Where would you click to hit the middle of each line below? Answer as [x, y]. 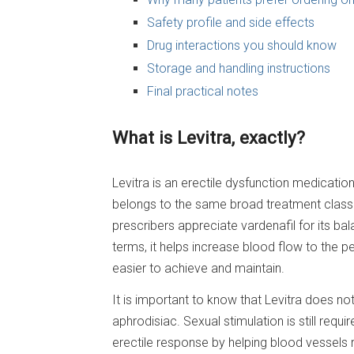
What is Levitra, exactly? [209, 137]
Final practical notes [203, 91]
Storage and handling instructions [239, 68]
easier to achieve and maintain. [198, 269]
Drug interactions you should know [242, 45]
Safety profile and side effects [231, 23]
